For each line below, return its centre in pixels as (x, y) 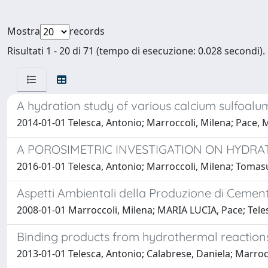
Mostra (24, 31)
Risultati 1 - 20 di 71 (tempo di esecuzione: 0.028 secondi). (136, 51)
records (87, 31)
